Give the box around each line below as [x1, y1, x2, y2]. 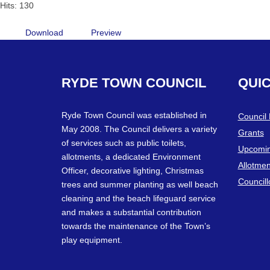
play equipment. [61, 234, 122, 245]
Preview [91, 27, 121, 37]
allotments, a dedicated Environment [61, 151, 201, 162]
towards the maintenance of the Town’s [61, 221, 210, 231]
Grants [237, 127, 264, 137]
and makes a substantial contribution [61, 207, 201, 217]
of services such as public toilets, [61, 137, 186, 148]
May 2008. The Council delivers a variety [61, 124, 217, 134]
